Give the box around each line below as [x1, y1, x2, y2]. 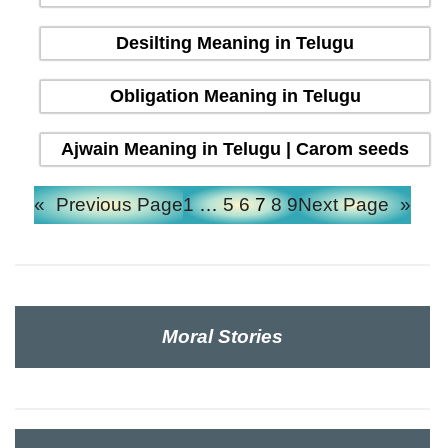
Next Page [298, 193, 389, 215]
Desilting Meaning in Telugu [116, 32, 354, 53]
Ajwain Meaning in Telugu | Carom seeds [61, 138, 409, 159]
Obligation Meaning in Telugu [109, 85, 361, 106]
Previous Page [56, 193, 183, 215]
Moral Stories [162, 325, 283, 347]
